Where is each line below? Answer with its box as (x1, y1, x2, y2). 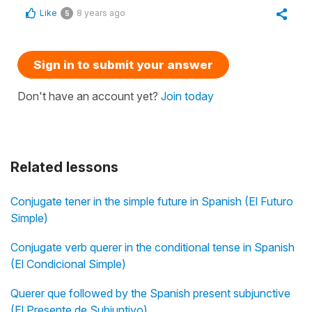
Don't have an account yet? (17, 89, 161, 104)
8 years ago (77, 8, 125, 19)
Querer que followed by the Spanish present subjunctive (10, 286, 290, 301)
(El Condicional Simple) (10, 257, 126, 272)
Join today (161, 89, 214, 104)
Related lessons (10, 159, 118, 176)
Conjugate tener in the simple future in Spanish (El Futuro (10, 194, 293, 209)
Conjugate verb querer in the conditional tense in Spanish (10, 240, 295, 255)
